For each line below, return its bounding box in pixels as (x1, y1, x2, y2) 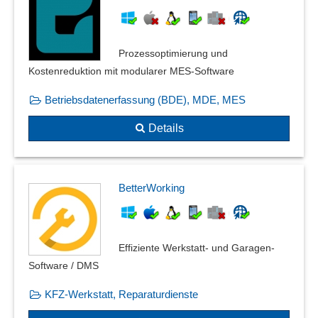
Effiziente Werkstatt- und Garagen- (119, 241, 275, 253)
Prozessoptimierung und (119, 48, 228, 60)
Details (148, 122, 184, 135)
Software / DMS (28, 259, 99, 271)
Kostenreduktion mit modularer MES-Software (28, 65, 234, 77)
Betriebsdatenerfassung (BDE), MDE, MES (45, 94, 246, 106)
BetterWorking (119, 181, 185, 194)
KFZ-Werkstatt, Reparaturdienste (45, 287, 198, 300)
